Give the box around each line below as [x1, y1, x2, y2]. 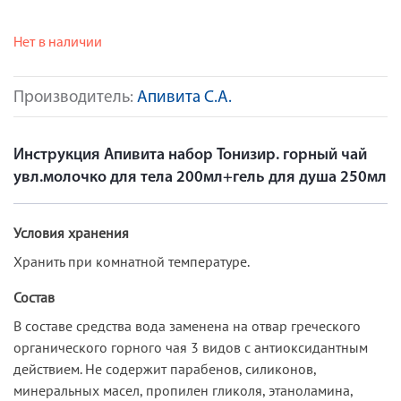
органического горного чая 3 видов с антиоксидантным [13, 337, 368, 356]
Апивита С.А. [137, 90, 232, 107]
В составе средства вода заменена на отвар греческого [13, 316, 361, 335]
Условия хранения [13, 223, 129, 242]
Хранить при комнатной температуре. [13, 252, 250, 270]
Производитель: [13, 90, 137, 107]
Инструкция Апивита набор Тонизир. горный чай [13, 146, 367, 164]
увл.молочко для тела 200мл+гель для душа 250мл [13, 168, 387, 186]
